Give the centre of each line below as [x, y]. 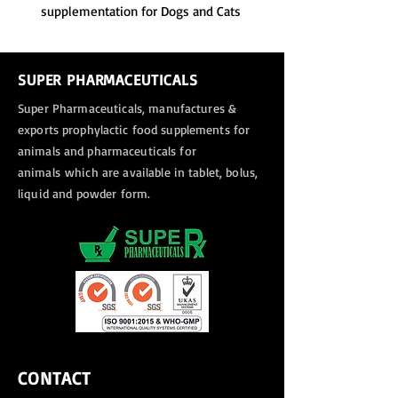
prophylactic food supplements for [156, 129]
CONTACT [54, 378]
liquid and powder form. [87, 193]
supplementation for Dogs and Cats [141, 11]
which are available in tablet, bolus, [161, 171]
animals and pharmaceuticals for [107, 150]
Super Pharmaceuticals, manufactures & [127, 107]
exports [40, 129]
